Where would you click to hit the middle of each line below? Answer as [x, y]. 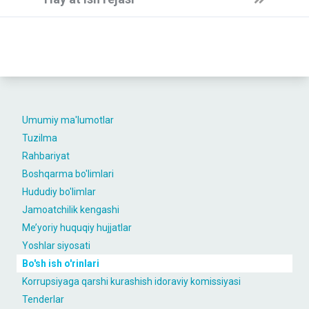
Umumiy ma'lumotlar [68, 120]
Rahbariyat [46, 156]
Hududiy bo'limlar [59, 192]
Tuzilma [40, 138]
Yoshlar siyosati [56, 246]
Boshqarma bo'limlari [68, 174]
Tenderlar [43, 299]
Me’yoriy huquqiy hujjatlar [77, 228]
